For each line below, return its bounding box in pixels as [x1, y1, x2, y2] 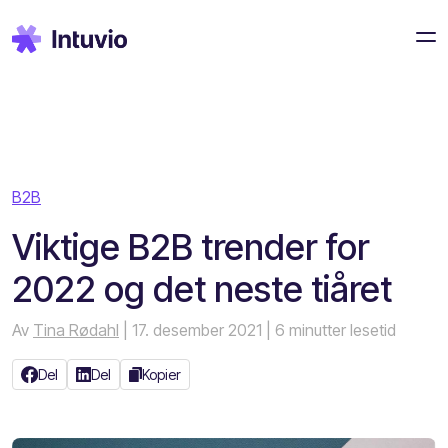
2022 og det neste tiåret [12, 268, 392, 310]
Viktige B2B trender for [12, 226, 369, 268]
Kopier [142, 366, 182, 383]
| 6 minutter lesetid [266, 320, 396, 340]
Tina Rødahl [33, 320, 119, 340]
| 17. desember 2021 [119, 320, 266, 340]
